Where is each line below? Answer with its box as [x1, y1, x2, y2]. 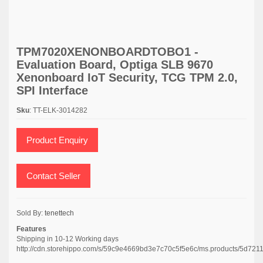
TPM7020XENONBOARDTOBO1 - [16, 45, 198, 58]
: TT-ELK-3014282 [29, 106, 87, 114]
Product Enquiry [26, 135, 88, 145]
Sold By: [16, 209, 45, 217]
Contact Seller [26, 171, 80, 181]
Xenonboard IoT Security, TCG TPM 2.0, [16, 71, 238, 84]
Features [16, 225, 46, 233]
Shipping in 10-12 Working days [16, 235, 119, 243]
